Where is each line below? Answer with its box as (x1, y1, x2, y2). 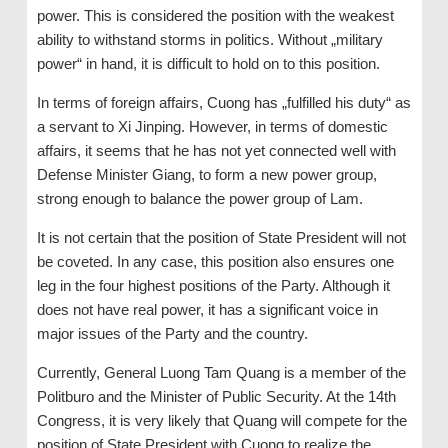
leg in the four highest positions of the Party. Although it (36, 276, 390, 294)
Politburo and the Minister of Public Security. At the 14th (36, 387, 396, 405)
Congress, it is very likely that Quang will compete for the (36, 411, 407, 429)
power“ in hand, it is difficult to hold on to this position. (36, 54, 380, 72)
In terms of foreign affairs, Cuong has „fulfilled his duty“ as (36, 93, 411, 111)
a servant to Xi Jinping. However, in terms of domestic (36, 117, 388, 135)
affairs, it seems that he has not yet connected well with (36, 141, 396, 159)
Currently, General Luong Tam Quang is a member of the (36, 363, 406, 381)
